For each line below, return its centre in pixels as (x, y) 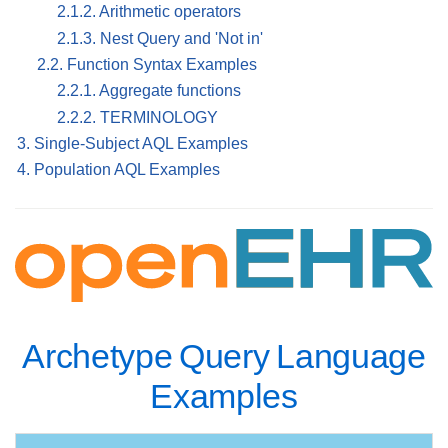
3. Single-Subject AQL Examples (132, 144)
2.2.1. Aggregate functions (149, 91)
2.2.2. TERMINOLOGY (137, 117)
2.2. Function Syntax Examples (147, 65)
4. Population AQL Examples (118, 170)
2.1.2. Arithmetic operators (149, 12)
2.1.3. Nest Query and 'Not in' (160, 38)
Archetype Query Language (224, 356)
